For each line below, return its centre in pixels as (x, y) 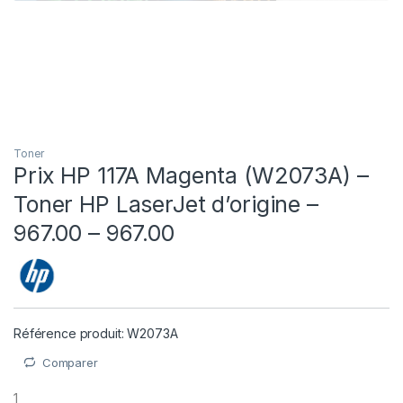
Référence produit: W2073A (96, 333)
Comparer (70, 362)
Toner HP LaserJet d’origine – (166, 204)
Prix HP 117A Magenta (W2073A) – (191, 175)
